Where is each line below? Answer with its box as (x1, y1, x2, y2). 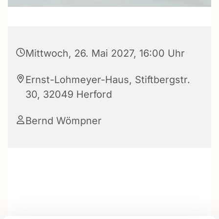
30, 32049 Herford (25, 88, 112, 100)
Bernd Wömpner (25, 114, 102, 127)
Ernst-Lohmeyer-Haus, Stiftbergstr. (25, 73, 190, 86)
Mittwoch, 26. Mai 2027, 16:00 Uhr (25, 47, 185, 59)
